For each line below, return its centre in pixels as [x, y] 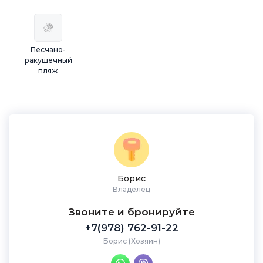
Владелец [131, 189]
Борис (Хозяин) [131, 241]
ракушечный [48, 60]
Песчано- [48, 50]
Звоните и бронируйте [131, 212]
